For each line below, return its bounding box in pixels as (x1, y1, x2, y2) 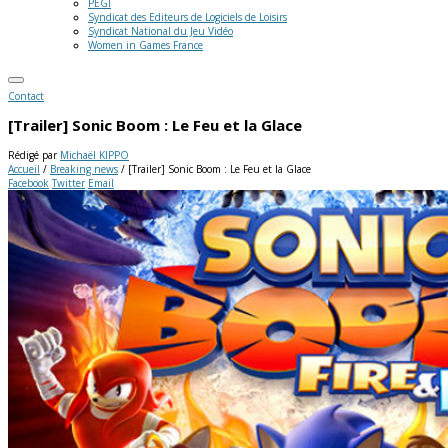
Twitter (52, 175, 85, 190)
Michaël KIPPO (60, 147, 129, 162)
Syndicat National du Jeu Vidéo (88, 24, 233, 38)
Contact (8, 89, 44, 103)
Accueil (8, 161, 40, 176)
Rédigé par (8, 147, 60, 162)
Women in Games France (88, 38, 203, 52)
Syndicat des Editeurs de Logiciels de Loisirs (88, 10, 287, 24)
